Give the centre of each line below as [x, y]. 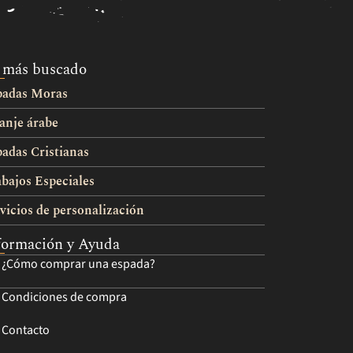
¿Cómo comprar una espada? [79, 264]
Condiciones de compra [65, 297]
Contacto [26, 330]
